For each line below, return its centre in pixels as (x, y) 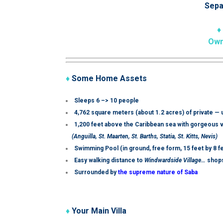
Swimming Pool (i (99, 148)
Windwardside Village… (175, 160)
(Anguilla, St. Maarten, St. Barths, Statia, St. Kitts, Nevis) (145, 136)
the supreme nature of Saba (158, 172)
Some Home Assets (108, 78)
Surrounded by (96, 172)
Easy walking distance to (109, 160)
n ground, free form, (154, 148)
